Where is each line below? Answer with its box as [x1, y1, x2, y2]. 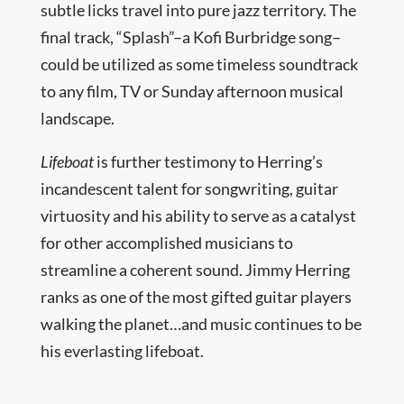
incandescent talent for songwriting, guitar [40, 179, 338, 198]
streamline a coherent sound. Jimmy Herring [40, 260, 350, 280]
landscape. [40, 108, 115, 128]
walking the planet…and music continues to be [40, 314, 362, 334]
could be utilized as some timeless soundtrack [40, 54, 358, 74]
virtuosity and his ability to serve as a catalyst [40, 206, 356, 225]
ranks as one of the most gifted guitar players [40, 287, 352, 307]
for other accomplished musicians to [40, 233, 293, 252]
